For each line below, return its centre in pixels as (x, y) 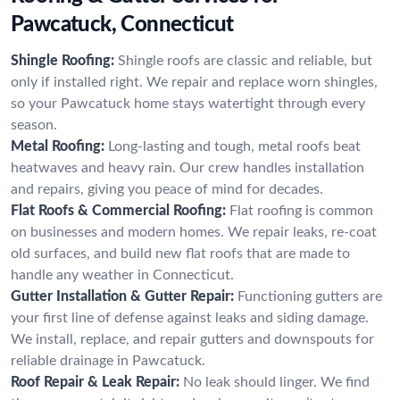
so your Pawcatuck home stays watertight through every (188, 103)
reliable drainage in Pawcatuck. (108, 360)
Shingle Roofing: (62, 60)
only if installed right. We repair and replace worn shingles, (194, 82)
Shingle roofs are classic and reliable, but (245, 60)
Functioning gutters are (310, 296)
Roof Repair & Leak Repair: (95, 382)
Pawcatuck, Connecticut (122, 25)
